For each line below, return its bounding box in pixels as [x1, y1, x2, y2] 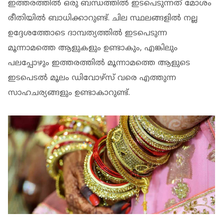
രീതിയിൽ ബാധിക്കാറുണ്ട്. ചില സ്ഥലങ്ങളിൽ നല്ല [8, 13, 198, 24]
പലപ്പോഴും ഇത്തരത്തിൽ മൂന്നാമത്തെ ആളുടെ [8, 58, 190, 69]
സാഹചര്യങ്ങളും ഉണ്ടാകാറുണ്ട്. [8, 88, 130, 99]
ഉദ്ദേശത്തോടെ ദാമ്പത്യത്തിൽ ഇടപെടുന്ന [8, 28, 167, 39]
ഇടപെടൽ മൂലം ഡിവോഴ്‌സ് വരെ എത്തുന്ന [8, 73, 176, 84]
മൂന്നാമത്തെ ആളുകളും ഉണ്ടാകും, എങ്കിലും [8, 43, 178, 54]
